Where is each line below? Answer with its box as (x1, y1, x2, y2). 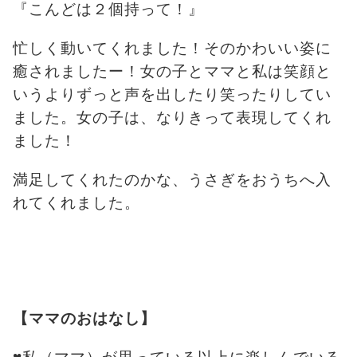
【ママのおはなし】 (13, 309, 156, 327)
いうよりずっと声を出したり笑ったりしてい (13, 85, 331, 103)
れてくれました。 (13, 194, 140, 211)
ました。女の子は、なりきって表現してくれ (13, 108, 331, 126)
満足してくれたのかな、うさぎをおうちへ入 (13, 171, 331, 188)
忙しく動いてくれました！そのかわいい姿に (13, 39, 331, 57)
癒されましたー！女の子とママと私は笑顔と (13, 62, 331, 80)
